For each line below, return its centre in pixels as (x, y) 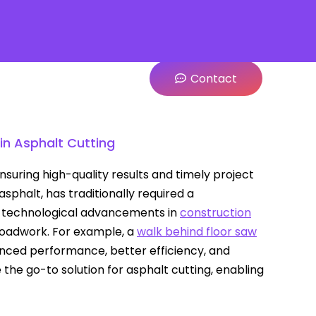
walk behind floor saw (197, 232)
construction (215, 213)
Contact (212, 78)
